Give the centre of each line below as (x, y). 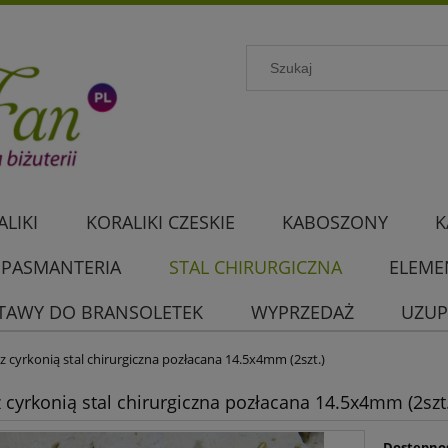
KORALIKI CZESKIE (160, 222)
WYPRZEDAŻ (302, 312)
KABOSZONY (334, 222)
